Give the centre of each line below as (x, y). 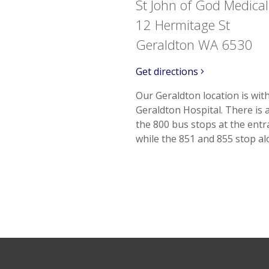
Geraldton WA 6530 (194, 44)
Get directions (168, 71)
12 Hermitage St (183, 25)
